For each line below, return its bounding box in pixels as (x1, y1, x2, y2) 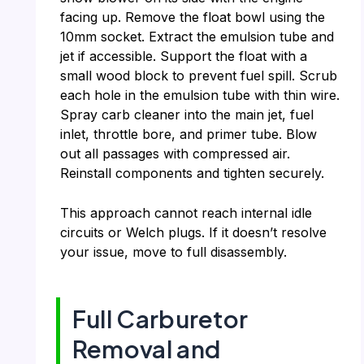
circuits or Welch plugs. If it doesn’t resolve (59, 224, 327, 241)
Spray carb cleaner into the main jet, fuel (59, 106, 314, 123)
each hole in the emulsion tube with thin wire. (59, 86, 340, 103)
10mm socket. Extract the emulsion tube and (59, 28, 334, 45)
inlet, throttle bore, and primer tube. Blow (59, 125, 317, 142)
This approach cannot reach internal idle (59, 205, 312, 222)
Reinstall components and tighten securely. (59, 164, 324, 181)
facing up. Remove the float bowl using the (59, 8, 325, 25)
